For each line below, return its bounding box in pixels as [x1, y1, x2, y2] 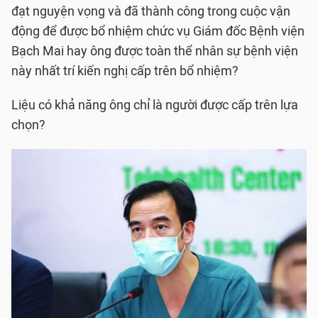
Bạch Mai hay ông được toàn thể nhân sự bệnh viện [11, 43, 298, 59]
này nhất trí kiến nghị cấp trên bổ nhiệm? [11, 63, 238, 79]
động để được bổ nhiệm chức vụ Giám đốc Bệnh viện [11, 23, 305, 39]
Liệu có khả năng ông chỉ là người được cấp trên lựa [11, 97, 298, 113]
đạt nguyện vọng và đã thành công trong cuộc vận [11, 4, 290, 19]
